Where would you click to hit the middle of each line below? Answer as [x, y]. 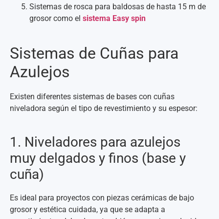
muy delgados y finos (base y [98, 158]
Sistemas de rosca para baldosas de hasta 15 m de [118, 7]
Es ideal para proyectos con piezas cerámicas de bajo [102, 198]
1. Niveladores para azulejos [95, 142]
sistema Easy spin [114, 19]
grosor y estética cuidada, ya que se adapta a [88, 210]
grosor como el [56, 19]
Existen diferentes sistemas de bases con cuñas [92, 97]
